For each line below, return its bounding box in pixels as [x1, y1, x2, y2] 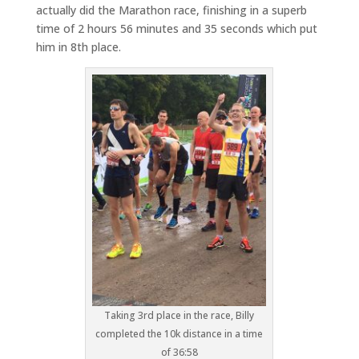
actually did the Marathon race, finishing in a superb [35, 2, 307, 18]
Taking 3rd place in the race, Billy [104, 309, 255, 323]
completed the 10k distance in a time [95, 327, 264, 341]
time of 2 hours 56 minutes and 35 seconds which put [35, 20, 317, 36]
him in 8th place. [35, 38, 121, 54]
